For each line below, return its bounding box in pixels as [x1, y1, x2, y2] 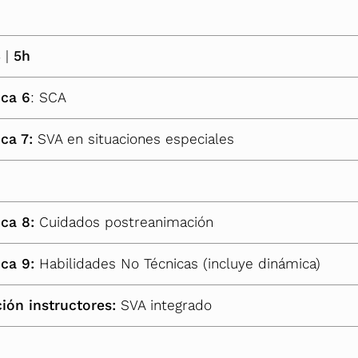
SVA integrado [121, 296, 212, 315]
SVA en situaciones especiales [38, 130, 234, 149]
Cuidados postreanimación [39, 213, 213, 232]
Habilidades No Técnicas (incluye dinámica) [39, 255, 320, 273]
